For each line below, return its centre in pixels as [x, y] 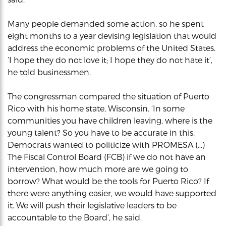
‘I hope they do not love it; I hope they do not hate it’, [110, 60]
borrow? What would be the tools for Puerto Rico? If [108, 181]
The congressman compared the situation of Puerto [108, 96]
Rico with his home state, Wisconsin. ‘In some [96, 108]
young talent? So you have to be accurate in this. [101, 132]
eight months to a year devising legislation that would [112, 36]
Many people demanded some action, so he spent [106, 23]
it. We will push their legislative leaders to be [92, 205]
